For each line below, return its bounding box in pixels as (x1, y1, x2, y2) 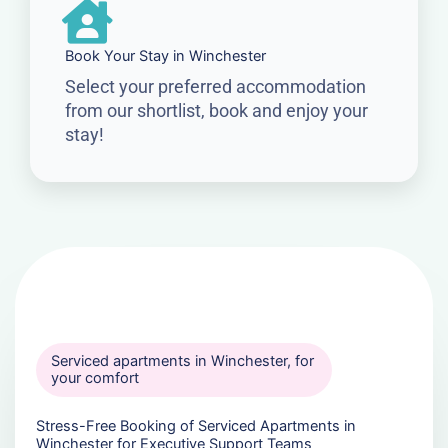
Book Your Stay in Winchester (65, 47, 266, 66)
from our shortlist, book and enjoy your (65, 100, 368, 122)
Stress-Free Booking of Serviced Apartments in (35, 417, 356, 436)
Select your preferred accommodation (65, 76, 366, 98)
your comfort (50, 369, 139, 388)
